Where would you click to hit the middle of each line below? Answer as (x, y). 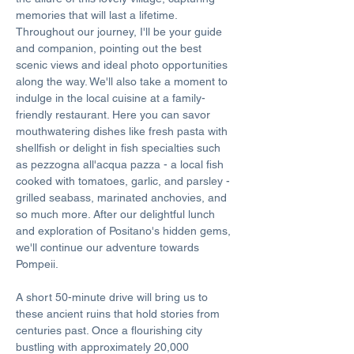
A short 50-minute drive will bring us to (113, 297)
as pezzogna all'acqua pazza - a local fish (121, 164)
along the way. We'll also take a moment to (123, 81)
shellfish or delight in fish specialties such (120, 148)
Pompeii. (38, 264)
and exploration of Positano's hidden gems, (125, 231)
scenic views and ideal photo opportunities (123, 65)
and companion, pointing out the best (110, 48)
